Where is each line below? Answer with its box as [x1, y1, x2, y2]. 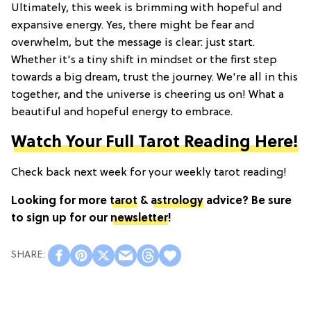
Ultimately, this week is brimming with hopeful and [11, 1, 282, 15]
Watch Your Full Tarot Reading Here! [11, 133, 299, 152]
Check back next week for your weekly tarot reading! [11, 166, 287, 179]
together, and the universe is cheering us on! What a [11, 88, 284, 101]
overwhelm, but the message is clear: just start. [11, 36, 255, 49]
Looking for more [11, 194, 110, 208]
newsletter [110, 212, 168, 225]
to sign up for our [11, 212, 110, 225]
